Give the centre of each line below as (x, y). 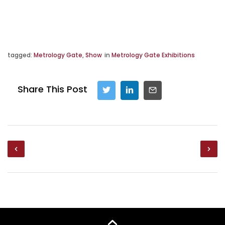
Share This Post (52, 89)
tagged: (21, 55)
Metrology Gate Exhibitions (153, 55)
